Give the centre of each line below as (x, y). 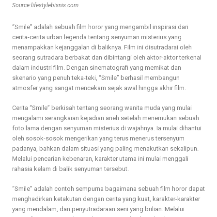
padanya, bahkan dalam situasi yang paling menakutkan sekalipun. (105, 149)
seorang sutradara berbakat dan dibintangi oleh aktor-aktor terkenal (107, 58)
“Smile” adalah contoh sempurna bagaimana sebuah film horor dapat (108, 189)
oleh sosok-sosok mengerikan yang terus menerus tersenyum (98, 139)
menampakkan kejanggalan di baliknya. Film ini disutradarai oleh (102, 47)
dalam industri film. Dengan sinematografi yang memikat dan (97, 68)
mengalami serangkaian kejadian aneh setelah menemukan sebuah (106, 118)
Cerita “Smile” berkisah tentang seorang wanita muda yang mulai (102, 108)
